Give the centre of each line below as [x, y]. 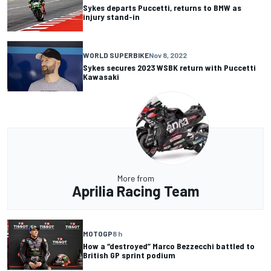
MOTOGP [98, 234]
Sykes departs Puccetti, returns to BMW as [162, 8]
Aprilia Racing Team [135, 191]
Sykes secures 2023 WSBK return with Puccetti [169, 68]
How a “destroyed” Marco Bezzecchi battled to [169, 246]
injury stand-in [111, 17]
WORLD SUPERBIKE [116, 55]
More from [135, 178]
